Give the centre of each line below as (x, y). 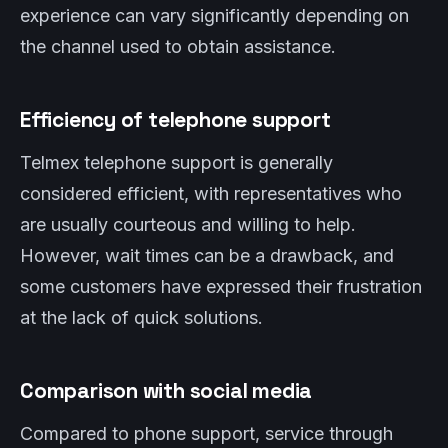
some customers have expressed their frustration (221, 286)
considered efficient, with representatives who (211, 193)
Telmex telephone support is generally (176, 162)
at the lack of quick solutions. (141, 317)
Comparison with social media (166, 390)
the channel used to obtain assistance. (178, 46)
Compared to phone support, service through (206, 433)
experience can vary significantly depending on (214, 15)
